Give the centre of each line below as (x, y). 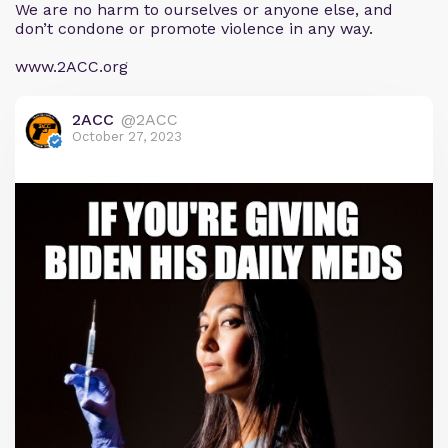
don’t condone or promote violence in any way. (194, 28)
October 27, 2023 (127, 136)
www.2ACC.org (71, 66)
